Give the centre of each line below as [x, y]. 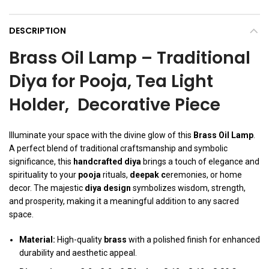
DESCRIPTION [38, 31]
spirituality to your [44, 175]
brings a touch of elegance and [200, 162]
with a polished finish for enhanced [193, 240]
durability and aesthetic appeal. [78, 253]
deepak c [148, 175]
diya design [108, 188]
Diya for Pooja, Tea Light [111, 82]
